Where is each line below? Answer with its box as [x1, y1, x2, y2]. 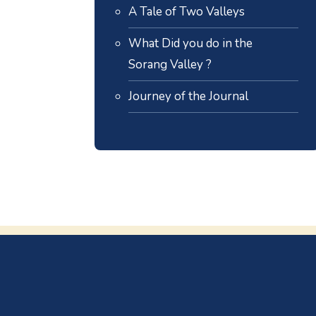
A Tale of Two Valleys [128, 3, 245, 20]
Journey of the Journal [128, 87, 249, 104]
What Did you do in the [128, 35, 253, 51]
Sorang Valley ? [128, 56, 212, 73]
